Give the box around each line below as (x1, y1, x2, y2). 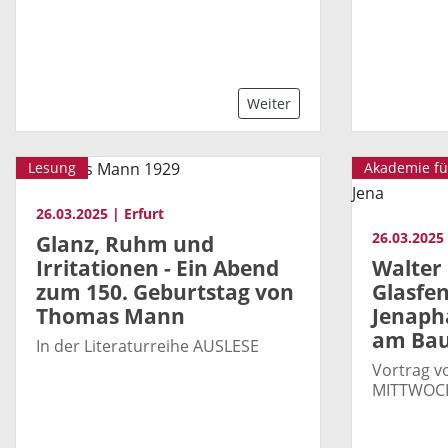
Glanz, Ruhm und (36, 229, 214, 258)
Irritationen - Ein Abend (36, 253, 279, 282)
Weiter (247, 94, 291, 114)
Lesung (28, 158, 76, 178)
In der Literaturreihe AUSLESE (36, 334, 259, 357)
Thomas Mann (36, 301, 185, 330)
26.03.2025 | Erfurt (36, 204, 164, 224)
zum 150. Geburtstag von (36, 277, 294, 306)
